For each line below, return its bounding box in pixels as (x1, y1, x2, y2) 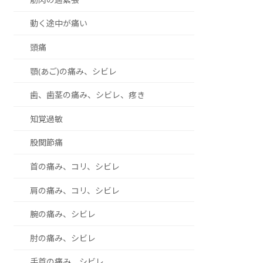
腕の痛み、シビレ (30, 209, 96, 220)
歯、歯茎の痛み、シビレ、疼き (30, 90, 146, 100)
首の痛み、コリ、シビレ (30, 161, 120, 171)
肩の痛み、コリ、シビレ (30, 185, 120, 195)
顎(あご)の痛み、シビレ (30, 66, 117, 76)
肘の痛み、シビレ (30, 232, 96, 243)
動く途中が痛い (30, 18, 88, 29)
